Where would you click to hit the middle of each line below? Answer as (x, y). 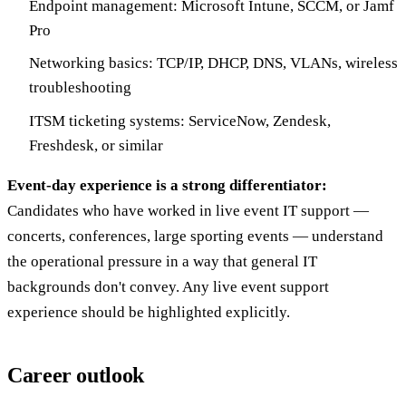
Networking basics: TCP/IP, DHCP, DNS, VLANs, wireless (213, 63)
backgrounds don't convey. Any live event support (168, 286)
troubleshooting (80, 88)
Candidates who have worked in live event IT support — (188, 210)
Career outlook (76, 375)
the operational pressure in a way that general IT (162, 261)
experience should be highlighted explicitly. (149, 312)
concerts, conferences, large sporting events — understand (195, 236)
